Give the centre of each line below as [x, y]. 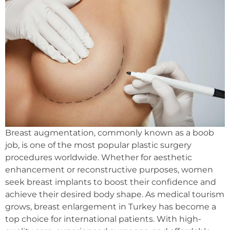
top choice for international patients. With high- [103, 219]
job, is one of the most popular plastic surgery [98, 145]
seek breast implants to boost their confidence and [111, 182]
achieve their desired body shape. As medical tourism [115, 194]
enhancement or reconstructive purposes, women [109, 169]
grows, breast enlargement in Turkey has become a [111, 206]
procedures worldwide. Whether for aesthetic [99, 157]
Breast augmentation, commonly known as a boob [110, 132]
